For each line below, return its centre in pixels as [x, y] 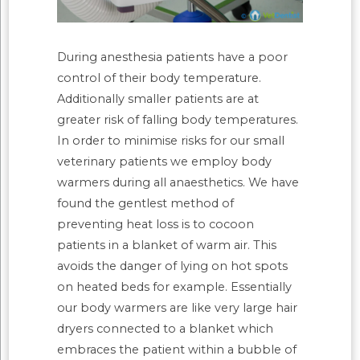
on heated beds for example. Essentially [175, 287]
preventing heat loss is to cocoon [156, 225]
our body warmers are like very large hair [178, 308]
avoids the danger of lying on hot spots [173, 266]
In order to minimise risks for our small [171, 141]
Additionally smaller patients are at [158, 99]
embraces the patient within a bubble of [177, 350]
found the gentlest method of [146, 204]
